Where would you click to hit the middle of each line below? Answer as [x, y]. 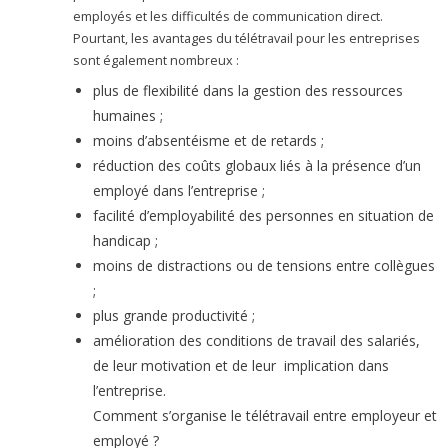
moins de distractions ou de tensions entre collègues [264, 266]
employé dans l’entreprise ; [189, 191]
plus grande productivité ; [182, 316]
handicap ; [134, 241]
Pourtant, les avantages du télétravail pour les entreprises [247, 39]
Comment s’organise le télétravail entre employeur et [265, 416]
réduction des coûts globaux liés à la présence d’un [257, 166]
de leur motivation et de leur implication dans [241, 366]
